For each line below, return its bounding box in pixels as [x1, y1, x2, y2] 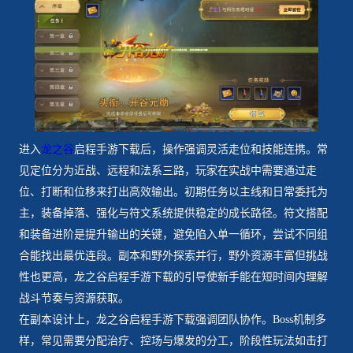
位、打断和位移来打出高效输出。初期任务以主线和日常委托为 [18, 186, 328, 199]
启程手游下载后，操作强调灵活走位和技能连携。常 [73, 143, 328, 156]
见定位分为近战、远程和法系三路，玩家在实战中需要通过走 [18, 165, 317, 177]
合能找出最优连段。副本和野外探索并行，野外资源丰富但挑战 [18, 250, 328, 262]
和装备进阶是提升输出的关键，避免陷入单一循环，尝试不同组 [18, 229, 328, 241]
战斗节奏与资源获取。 [18, 292, 129, 305]
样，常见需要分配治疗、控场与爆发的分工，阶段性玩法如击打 [18, 335, 328, 347]
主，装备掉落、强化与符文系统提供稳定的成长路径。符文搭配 [18, 207, 328, 220]
